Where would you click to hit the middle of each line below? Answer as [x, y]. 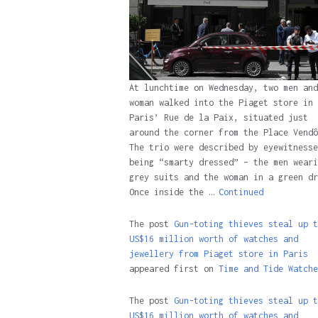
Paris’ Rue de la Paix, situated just [218, 118]
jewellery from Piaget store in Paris [218, 254]
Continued [241, 192]
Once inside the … [174, 192]
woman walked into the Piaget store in [221, 103]
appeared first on [174, 269]
